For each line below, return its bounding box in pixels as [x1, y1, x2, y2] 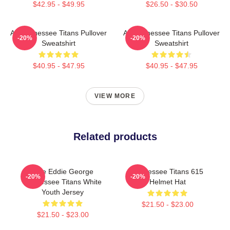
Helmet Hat [149, 177, 186, 186]
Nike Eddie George [32, 167, 93, 176]
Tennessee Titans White [24, 177, 102, 186]
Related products [73, 130, 157, 142]
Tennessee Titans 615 [131, 167, 203, 176]
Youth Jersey [42, 187, 84, 196]
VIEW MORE [94, 92, 136, 100]
